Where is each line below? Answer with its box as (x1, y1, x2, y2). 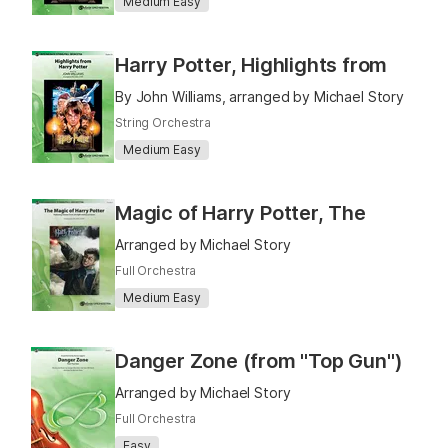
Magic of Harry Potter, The (115, 201, 366, 225)
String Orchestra (115, 115, 212, 130)
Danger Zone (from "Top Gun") (115, 349, 403, 373)
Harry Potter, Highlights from (115, 53, 388, 77)
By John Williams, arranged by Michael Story (115, 88, 404, 105)
